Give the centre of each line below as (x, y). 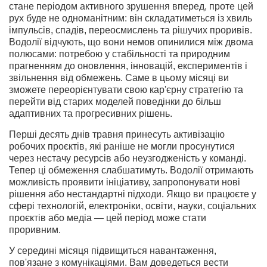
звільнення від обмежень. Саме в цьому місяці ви (119, 78)
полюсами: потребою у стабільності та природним (119, 54)
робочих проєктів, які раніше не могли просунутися (122, 146)
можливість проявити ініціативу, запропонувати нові (125, 182)
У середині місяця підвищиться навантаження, (113, 251)
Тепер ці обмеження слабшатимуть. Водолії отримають (131, 170)
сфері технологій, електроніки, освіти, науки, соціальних (133, 206)
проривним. (35, 230)
